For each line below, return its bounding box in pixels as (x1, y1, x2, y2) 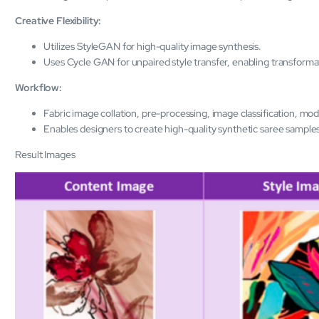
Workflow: (15, 81, 62, 95)
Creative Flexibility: (15, 14, 102, 28)
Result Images (15, 148, 75, 162)
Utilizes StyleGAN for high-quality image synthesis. (43, 40, 262, 53)
